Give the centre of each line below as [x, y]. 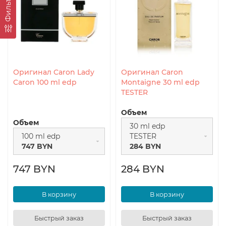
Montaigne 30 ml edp [160, 82]
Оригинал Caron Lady [54, 72]
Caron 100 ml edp [45, 82]
